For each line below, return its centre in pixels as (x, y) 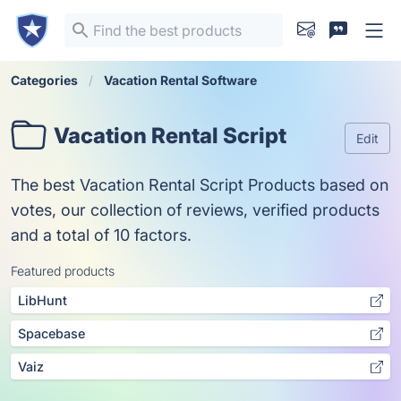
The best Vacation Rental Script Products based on (200, 185)
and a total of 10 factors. (101, 235)
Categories (44, 80)
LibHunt (43, 300)
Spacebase (51, 333)
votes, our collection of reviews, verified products (195, 210)
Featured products (63, 271)
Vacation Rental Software (180, 80)
